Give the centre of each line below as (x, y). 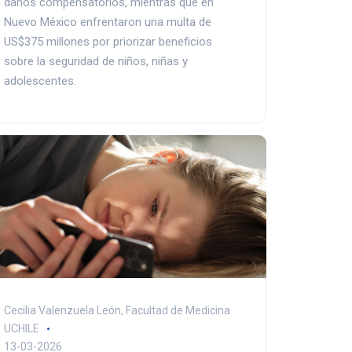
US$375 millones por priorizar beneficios (108, 41)
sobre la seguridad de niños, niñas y (95, 61)
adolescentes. (40, 81)
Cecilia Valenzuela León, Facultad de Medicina (117, 311)
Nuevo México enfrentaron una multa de (107, 22)
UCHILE (21, 329)
